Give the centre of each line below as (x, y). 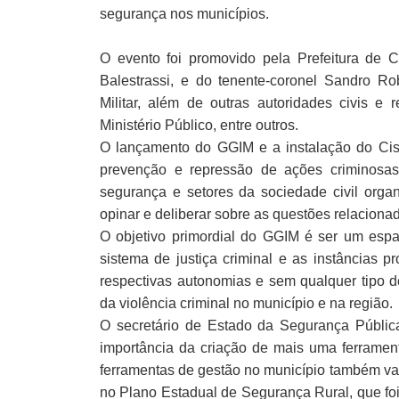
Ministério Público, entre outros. (199, 126)
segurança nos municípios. (184, 14)
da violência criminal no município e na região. (246, 304)
